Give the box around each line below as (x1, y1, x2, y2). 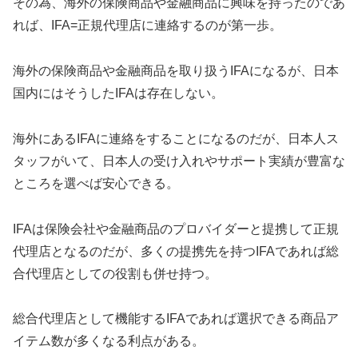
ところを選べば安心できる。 (13, 176, 179, 190)
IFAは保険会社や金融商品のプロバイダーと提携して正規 (13, 221, 339, 236)
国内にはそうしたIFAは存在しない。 (13, 86, 224, 100)
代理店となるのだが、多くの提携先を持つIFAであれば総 (13, 244, 339, 258)
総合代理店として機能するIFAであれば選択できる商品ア (13, 312, 339, 326)
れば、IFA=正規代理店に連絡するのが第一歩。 (13, 18, 282, 33)
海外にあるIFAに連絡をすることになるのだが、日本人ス (13, 131, 339, 145)
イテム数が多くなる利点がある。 (13, 334, 205, 348)
